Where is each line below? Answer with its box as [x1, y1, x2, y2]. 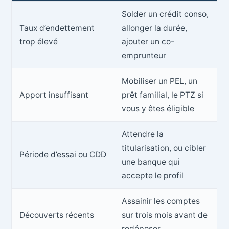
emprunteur [122, 50, 167, 60]
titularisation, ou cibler [122, 143, 207, 153]
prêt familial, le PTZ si [122, 89, 204, 100]
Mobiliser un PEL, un [122, 76, 198, 86]
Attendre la [122, 129, 164, 139]
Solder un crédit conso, [122, 9, 209, 19]
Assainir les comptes [122, 196, 200, 206]
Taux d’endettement [19, 22, 95, 33]
